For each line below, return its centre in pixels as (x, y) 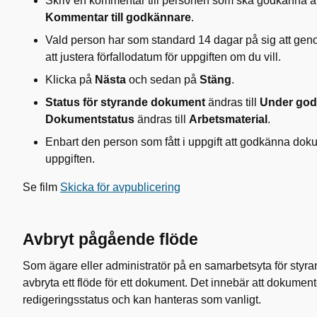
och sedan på (163, 80)
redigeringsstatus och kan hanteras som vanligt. (142, 300)
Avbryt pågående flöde (110, 239)
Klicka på (70, 80)
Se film (41, 187)
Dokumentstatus (90, 119)
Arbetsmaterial (228, 119)
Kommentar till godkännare (118, 17)
